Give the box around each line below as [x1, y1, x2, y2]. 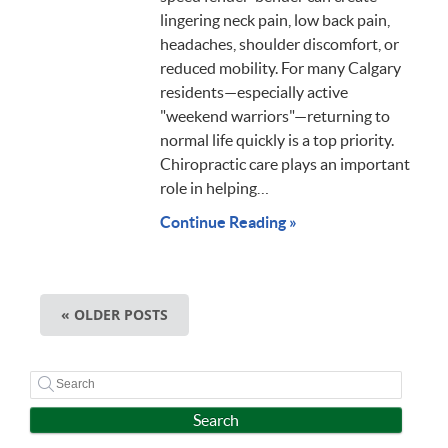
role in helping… [159, 178, 269, 197]
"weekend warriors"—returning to [159, 106, 390, 125]
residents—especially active [159, 82, 348, 101]
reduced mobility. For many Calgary [159, 58, 401, 77]
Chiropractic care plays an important [159, 154, 410, 173]
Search [192, 410, 239, 429]
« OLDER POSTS [61, 304, 169, 324]
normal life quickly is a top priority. [159, 130, 394, 149]
